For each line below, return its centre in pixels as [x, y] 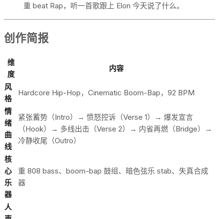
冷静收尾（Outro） [49, 140]
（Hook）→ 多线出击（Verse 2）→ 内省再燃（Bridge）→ [115, 129]
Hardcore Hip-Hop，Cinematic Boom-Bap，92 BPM [106, 92]
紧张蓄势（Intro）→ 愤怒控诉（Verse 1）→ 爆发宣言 [106, 117]
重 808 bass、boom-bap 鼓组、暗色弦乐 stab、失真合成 [113, 171]
